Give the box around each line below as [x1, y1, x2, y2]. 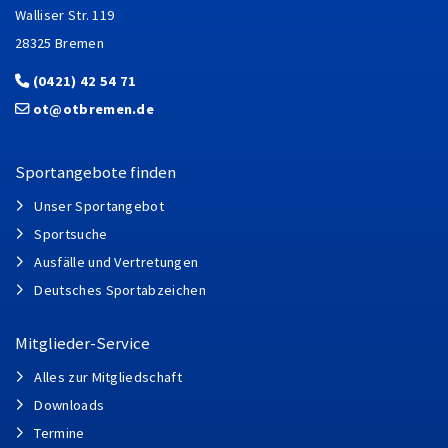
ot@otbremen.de [32, 99, 155, 118]
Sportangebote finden [15, 161, 176, 183]
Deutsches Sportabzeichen [34, 280, 207, 299]
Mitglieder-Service [15, 332, 150, 354]
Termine [34, 423, 85, 442]
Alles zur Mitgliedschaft [34, 367, 183, 386]
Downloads [34, 395, 105, 414]
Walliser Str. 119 [15, 5, 115, 24]
